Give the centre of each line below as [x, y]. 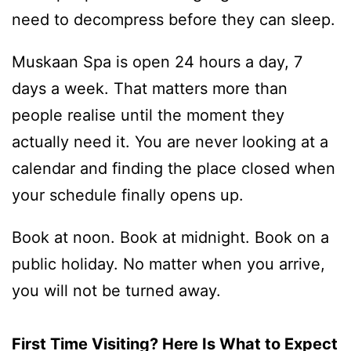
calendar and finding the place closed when [174, 169]
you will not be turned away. [116, 291]
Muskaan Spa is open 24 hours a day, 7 [157, 62]
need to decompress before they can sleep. [174, 20]
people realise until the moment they [148, 116]
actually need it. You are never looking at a [170, 142]
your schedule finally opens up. [128, 195]
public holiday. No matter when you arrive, [168, 264]
